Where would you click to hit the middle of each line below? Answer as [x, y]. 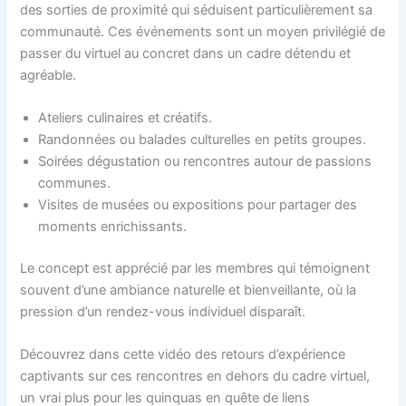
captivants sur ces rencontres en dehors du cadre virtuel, [195, 377]
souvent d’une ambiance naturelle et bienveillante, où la [188, 290]
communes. [75, 183]
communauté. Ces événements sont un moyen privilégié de [203, 31]
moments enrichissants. [113, 226]
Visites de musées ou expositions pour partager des [198, 204]
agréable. [48, 75]
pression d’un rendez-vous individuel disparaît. [163, 311]
